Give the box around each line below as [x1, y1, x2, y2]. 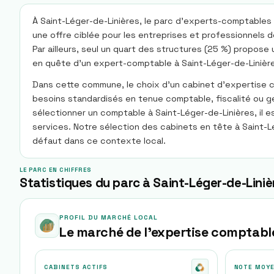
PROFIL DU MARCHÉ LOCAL [59, 213, 158, 221]
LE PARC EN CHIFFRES [20, 166, 92, 174]
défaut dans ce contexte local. [32, 135, 166, 146]
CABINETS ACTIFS [44, 263, 108, 271]
